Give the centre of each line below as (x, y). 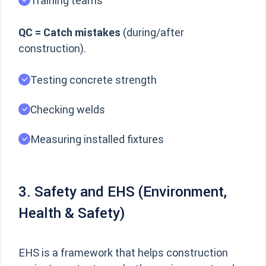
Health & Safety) (72, 213)
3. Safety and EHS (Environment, (123, 191)
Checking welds (68, 110)
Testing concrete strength (94, 80)
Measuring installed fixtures (97, 139)
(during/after (152, 32)
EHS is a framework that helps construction (123, 253)
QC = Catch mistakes (69, 32)
